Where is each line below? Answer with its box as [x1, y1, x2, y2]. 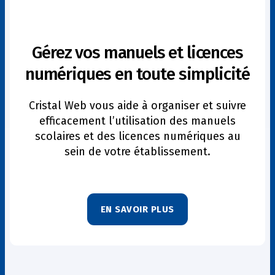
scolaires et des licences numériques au [34, 129, 241, 143]
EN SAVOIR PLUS [101, 203, 174, 215]
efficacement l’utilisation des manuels [39, 114, 236, 128]
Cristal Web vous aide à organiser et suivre [29, 98, 246, 112]
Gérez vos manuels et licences [32, 42, 243, 63]
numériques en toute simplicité [25, 63, 250, 84]
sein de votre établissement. [64, 144, 211, 158]
